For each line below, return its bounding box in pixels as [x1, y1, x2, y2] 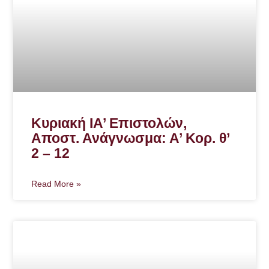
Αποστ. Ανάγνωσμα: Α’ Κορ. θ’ [31, 130, 230, 147]
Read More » [31, 179, 82, 189]
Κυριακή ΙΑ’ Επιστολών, [31, 115, 187, 131]
